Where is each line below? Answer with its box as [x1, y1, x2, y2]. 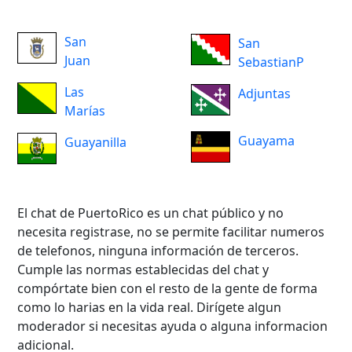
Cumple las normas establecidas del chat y [17, 261, 269, 279]
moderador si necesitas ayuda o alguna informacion [17, 317, 328, 335]
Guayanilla [64, 134, 127, 152]
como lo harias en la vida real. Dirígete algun [17, 299, 282, 317]
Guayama [238, 132, 295, 150]
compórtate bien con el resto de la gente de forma [17, 280, 318, 298]
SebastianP [238, 53, 305, 71]
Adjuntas [238, 85, 291, 103]
